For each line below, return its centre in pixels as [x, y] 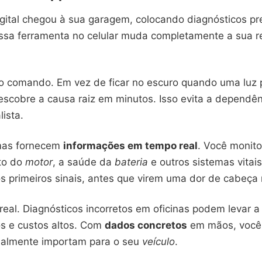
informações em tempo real [130, 146]
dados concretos [146, 225]
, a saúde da [84, 162]
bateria [131, 162]
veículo [158, 242]
